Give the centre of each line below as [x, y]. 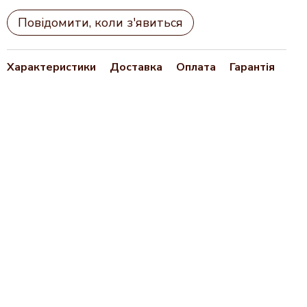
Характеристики [51, 67]
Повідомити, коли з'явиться [100, 23]
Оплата [196, 67]
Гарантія [252, 67]
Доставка [136, 67]
